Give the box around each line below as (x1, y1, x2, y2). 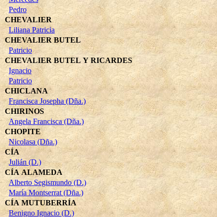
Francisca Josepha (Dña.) (9, 96, 86, 105)
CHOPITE (5, 127, 41, 136)
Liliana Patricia (9, 25, 55, 34)
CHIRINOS (5, 107, 44, 115)
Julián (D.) (9, 157, 41, 166)
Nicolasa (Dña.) (9, 137, 57, 146)
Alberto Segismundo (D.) (9, 178, 86, 186)
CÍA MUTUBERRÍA (5, 198, 77, 207)
